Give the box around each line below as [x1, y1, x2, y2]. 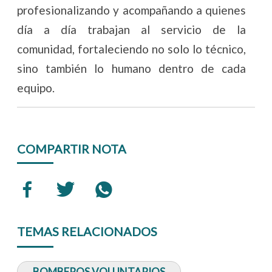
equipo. [17, 81, 55, 95]
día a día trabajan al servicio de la [17, 22, 246, 37]
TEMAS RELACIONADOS [17, 224, 158, 239]
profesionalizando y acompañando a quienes [17, 3, 246, 18]
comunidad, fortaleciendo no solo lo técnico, [17, 42, 246, 56]
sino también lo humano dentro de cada [17, 61, 246, 76]
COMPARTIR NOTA [17, 141, 127, 157]
